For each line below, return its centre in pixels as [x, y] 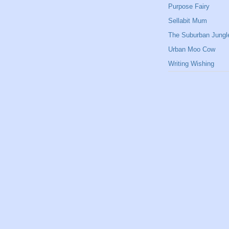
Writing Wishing [191, 64]
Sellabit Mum [188, 21]
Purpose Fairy [189, 7]
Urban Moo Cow [192, 50]
